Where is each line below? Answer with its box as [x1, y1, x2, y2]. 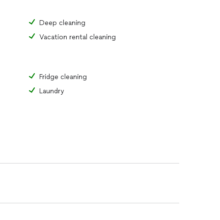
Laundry [39, 87, 64, 95]
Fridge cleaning [39, 73, 87, 81]
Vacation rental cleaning [39, 33, 116, 41]
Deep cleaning [39, 19, 85, 27]
